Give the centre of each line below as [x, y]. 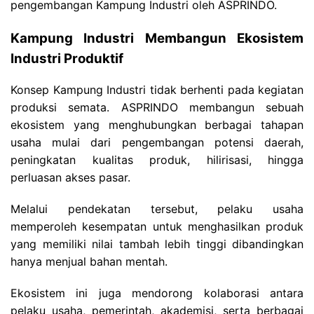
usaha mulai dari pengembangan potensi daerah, [157, 143]
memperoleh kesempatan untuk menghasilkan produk [157, 227]
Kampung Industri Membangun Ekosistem [157, 38]
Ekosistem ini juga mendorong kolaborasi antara [157, 293]
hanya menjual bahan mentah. [89, 262]
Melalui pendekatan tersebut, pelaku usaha [157, 209]
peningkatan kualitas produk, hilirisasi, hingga [157, 160]
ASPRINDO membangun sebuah [212, 108]
